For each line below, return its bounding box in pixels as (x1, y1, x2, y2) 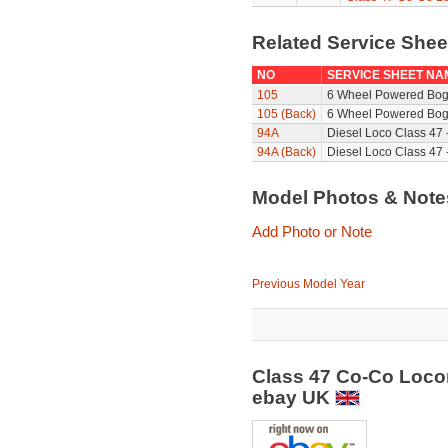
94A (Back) (256, 145, 316, 159)
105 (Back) (256, 107, 316, 121)
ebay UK (251, 387, 335, 408)
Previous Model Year (251, 277, 365, 291)
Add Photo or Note (251, 223, 372, 240)
